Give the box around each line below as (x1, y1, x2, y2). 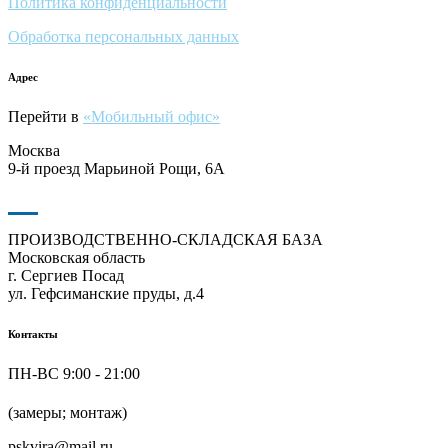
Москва (8, 142, 60, 160)
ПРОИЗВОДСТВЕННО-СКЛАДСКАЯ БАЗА (8, 231, 323, 249)
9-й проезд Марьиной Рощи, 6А (8, 160, 225, 178)
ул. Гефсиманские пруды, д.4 (8, 285, 204, 303)
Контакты (8, 328, 58, 341)
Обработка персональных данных (8, 28, 239, 46)
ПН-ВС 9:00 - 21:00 (8, 365, 140, 383)
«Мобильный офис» (83, 108, 220, 126)
